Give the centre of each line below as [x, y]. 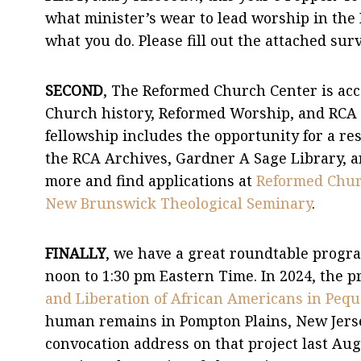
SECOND [74, 90]
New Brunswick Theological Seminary [178, 203]
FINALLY [75, 253]
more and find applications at [151, 180]
